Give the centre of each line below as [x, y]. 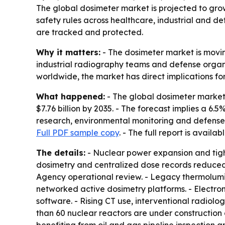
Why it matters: [68, 52]
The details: [61, 153]
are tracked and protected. [90, 32]
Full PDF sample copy [78, 133]
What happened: [71, 96]
